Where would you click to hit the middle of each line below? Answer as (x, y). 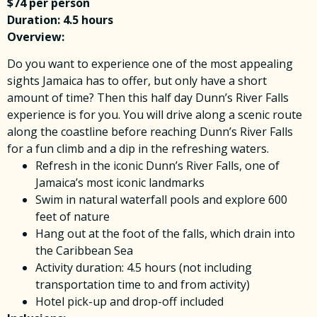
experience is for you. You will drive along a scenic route (155, 114)
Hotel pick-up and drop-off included (129, 301)
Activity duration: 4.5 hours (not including (144, 267)
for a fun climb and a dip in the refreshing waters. (138, 148)
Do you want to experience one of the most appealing (150, 63)
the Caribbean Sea (84, 250)
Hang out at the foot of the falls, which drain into (165, 233)
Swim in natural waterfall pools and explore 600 (161, 199)
